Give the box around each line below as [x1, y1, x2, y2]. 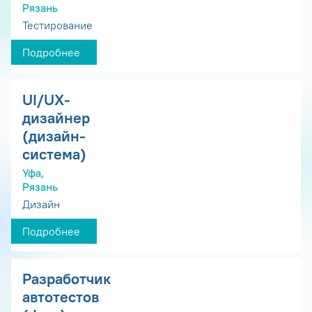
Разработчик [22, 269, 111, 289]
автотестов [22, 287, 99, 307]
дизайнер [22, 107, 90, 127]
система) [22, 143, 86, 164]
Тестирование [22, 17, 93, 32]
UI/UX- [22, 89, 70, 109]
